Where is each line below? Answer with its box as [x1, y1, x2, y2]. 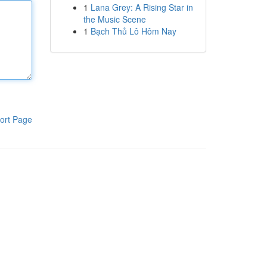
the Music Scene [83, 13, 146, 25]
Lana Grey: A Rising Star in [90, 1, 193, 13]
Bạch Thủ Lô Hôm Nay [90, 25, 176, 37]
